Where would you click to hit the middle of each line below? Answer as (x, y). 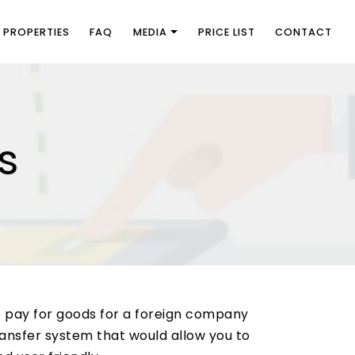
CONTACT (304, 32)
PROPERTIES (36, 32)
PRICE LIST (226, 32)
